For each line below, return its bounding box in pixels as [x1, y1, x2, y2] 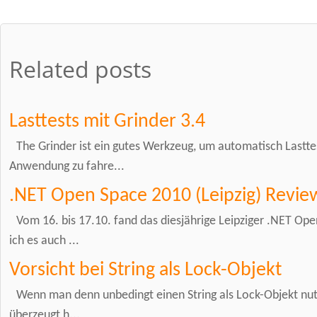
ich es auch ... [9, 234, 79, 247]
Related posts [9, 54, 151, 85]
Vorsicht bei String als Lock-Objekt [9, 260, 282, 280]
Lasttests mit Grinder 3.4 [9, 111, 205, 132]
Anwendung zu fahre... [9, 160, 125, 173]
